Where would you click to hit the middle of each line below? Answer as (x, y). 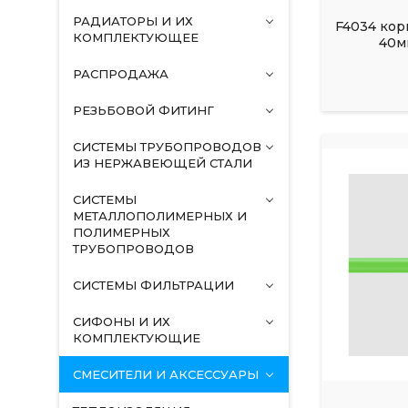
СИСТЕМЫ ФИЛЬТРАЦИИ (153, 285)
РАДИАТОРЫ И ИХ (133, 21)
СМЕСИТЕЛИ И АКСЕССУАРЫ (165, 374)
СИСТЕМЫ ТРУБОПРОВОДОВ (167, 147)
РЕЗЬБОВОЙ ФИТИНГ (143, 110)
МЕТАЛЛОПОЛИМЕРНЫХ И (159, 216)
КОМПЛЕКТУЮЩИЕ (136, 338)
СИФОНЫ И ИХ (121, 321)
